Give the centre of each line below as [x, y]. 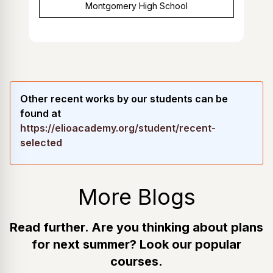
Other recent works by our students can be [124, 98]
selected [41, 142]
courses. [136, 261]
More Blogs [136, 197]
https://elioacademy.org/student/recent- [118, 128]
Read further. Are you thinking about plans [136, 227]
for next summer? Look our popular [136, 244]
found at [41, 113]
